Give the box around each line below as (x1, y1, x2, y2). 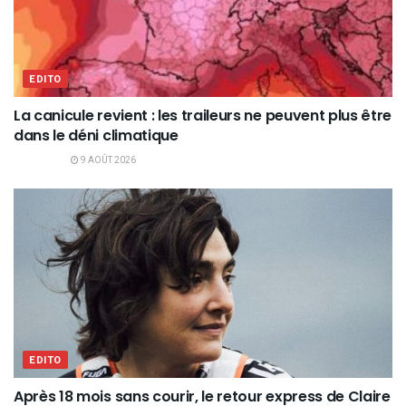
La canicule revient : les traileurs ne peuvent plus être (14, 105, 392, 127)
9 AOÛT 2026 (79, 154, 136, 168)
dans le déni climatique (14, 125, 179, 147)
